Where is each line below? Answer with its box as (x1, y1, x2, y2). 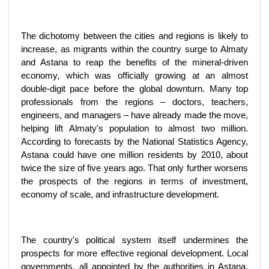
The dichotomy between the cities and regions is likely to (21, 31, 248, 41)
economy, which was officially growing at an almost (21, 70, 248, 80)
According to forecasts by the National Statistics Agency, (21, 136, 248, 147)
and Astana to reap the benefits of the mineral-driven (21, 57, 248, 67)
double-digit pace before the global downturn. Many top (21, 83, 248, 94)
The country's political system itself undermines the (21, 235, 248, 245)
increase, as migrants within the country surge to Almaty (21, 44, 248, 54)
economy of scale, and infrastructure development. (21, 189, 219, 199)
